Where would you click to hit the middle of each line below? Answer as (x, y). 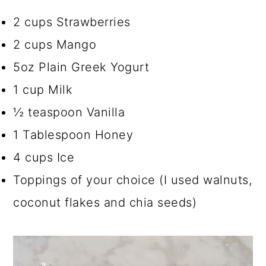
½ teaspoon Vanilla (69, 112)
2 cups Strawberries (72, 22)
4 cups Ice (44, 157)
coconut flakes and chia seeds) (105, 202)
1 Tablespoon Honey (73, 134)
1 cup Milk (43, 89)
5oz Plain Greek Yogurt (81, 67)
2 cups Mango (55, 44)
